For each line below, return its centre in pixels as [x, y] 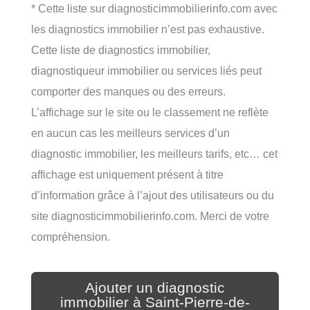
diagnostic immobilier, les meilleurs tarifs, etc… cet [154, 153]
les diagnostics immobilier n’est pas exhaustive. [148, 29]
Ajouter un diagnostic [155, 288]
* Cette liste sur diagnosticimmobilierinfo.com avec [154, 8]
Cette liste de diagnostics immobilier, [121, 49]
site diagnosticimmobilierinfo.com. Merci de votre [150, 216]
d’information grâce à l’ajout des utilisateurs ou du [153, 195]
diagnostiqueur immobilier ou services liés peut [146, 70]
